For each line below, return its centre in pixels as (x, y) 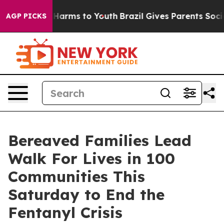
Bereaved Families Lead (100, 140)
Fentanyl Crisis (65, 212)
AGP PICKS (26, 16)
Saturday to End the (86, 194)
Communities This (76, 176)
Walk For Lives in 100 (91, 158)
